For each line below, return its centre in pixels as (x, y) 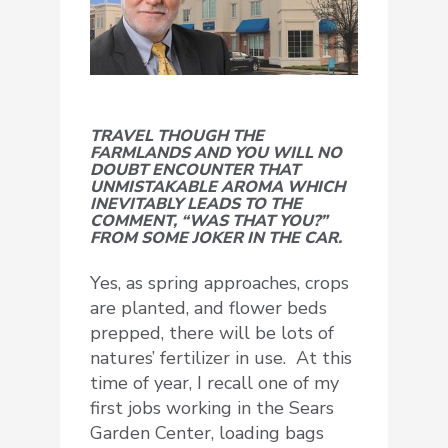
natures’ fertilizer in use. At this (221, 358)
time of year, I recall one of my (214, 383)
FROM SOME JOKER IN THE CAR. (218, 238)
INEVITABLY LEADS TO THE (196, 204)
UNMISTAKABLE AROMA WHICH (217, 187)
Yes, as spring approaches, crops (219, 283)
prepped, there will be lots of (212, 333)
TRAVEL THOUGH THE (177, 136)
